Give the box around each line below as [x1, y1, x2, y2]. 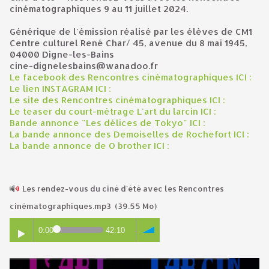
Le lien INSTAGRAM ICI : [10, 83, 111, 95]
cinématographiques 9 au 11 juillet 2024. [10, 3, 188, 15]
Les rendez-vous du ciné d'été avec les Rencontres [20, 184, 224, 194]
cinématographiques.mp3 [10, 201, 113, 211]
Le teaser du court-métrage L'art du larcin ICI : [10, 106, 216, 118]
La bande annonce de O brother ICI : [10, 140, 169, 152]
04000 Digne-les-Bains [10, 49, 114, 61]
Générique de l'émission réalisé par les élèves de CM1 [10, 26, 252, 38]
